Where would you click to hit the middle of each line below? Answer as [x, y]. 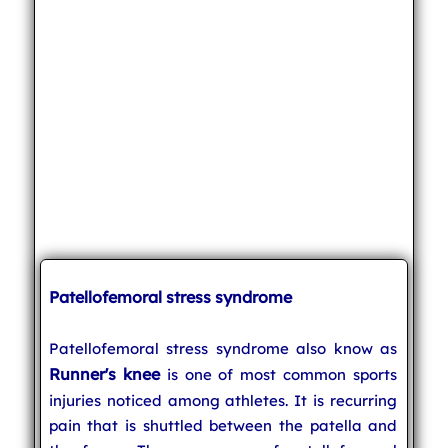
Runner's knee [104, 373]
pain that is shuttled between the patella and [223, 425]
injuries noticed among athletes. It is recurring [223, 400]
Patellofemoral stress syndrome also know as [223, 348]
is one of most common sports [278, 374]
